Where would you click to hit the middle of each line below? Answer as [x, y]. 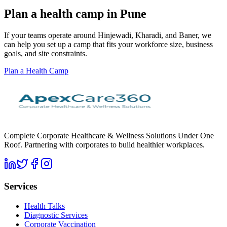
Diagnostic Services [56, 215]
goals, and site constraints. [46, 53]
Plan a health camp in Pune [75, 13]
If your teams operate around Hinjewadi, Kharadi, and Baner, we [108, 35]
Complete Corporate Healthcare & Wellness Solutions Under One [109, 135]
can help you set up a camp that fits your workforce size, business [108, 44]
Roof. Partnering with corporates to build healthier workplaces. [104, 144]
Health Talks [45, 206]
